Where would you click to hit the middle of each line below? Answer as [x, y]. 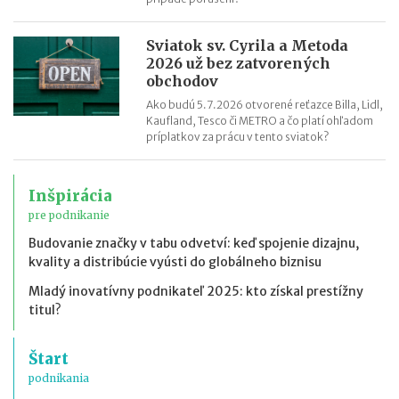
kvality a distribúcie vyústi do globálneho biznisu [175, 261]
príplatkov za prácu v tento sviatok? [238, 136]
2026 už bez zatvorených [239, 63]
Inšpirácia [70, 195]
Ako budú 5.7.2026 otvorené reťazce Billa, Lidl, [265, 104]
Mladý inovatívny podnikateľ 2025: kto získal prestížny [196, 291]
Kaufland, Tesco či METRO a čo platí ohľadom [260, 120]
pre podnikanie [69, 215]
